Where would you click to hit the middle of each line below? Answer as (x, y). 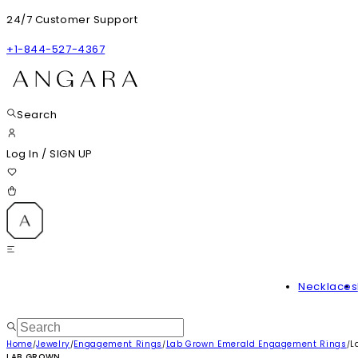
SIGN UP (71, 154)
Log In (24, 154)
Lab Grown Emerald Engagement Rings (256, 344)
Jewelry (53, 344)
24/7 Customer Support (72, 20)
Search (37, 115)
